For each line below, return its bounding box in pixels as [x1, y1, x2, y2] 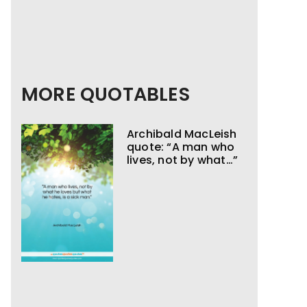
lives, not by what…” [127, 152, 238, 168]
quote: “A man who [127, 139, 235, 155]
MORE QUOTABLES [21, 81, 190, 108]
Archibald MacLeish [127, 126, 237, 142]
